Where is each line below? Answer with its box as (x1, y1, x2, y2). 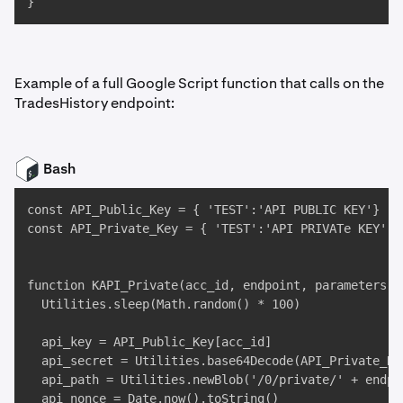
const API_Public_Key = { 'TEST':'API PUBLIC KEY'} (27, 202, 380, 218)
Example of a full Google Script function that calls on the (14, 74, 384, 94)
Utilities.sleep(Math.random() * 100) (27, 297, 300, 312)
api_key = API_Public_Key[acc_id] (27, 335, 272, 350)
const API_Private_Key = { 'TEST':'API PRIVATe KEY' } (27, 221, 401, 237)
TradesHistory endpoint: (14, 94, 175, 113)
